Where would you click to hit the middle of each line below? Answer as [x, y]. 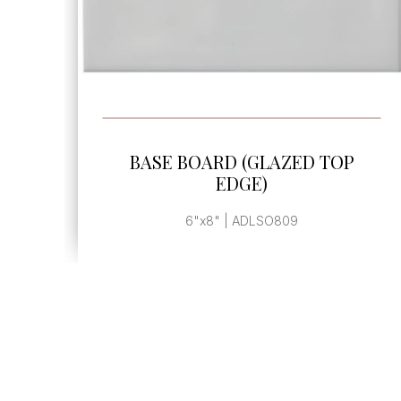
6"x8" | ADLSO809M [246, 220]
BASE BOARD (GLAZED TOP [246, 161]
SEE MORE [246, 135]
